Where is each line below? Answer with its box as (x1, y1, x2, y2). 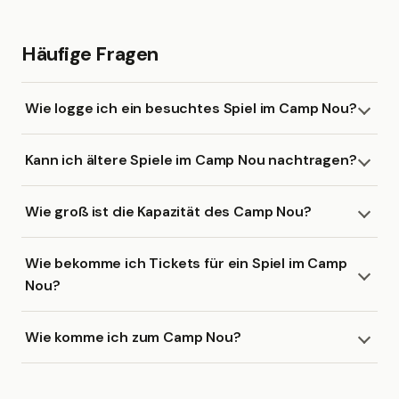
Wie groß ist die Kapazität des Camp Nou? (25, 202, 312, 221)
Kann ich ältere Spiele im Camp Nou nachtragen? (25, 151, 357, 169)
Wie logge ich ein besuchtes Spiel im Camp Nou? (25, 99, 357, 118)
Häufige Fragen (21, 41, 159, 67)
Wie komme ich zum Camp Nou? (25, 328, 241, 346)
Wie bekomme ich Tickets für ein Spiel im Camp (25, 254, 347, 273)
